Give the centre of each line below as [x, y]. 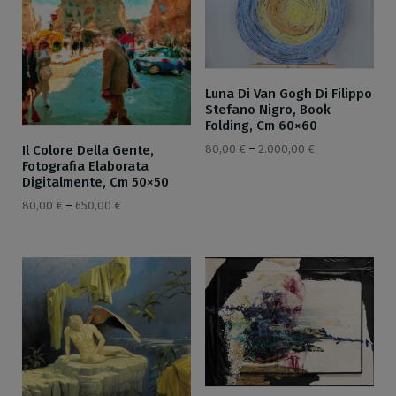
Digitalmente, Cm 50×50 [95, 183]
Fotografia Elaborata [85, 167]
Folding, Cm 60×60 [261, 126]
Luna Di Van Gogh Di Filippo [288, 94]
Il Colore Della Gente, [88, 151]
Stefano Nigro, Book [267, 110]
